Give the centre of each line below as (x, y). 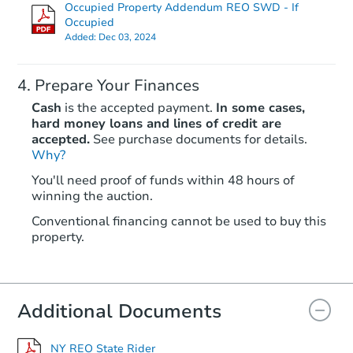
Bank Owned (238, 255)
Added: (82, 37)
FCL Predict (230, 313)
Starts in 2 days (229, 153)
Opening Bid (301, 194)
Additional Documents (119, 312)
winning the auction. (92, 197)
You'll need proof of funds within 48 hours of (163, 181)
